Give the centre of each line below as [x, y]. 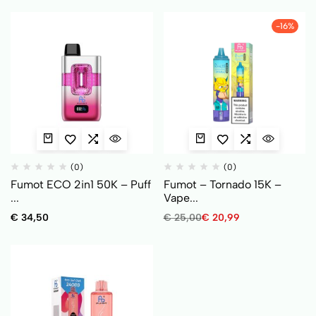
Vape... [181, 198]
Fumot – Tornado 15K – [222, 184]
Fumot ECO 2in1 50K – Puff [81, 184]
